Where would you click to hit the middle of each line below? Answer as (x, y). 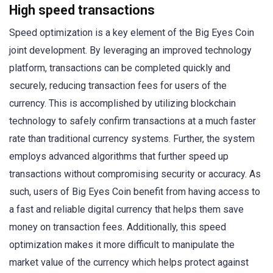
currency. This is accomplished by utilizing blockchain (122, 103)
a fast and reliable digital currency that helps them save (126, 209)
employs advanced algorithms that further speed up (119, 156)
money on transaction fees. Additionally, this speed (118, 227)
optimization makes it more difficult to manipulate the (122, 244)
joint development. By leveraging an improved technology (130, 50)
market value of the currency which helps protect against (129, 262)
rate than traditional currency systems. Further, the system (132, 138)
